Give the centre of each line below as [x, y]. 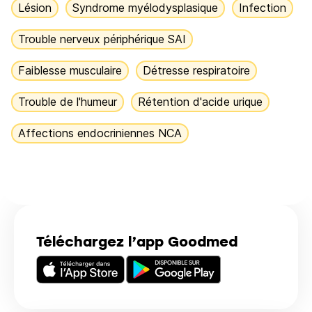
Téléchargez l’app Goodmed [137, 241]
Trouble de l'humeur [68, 102]
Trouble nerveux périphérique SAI [102, 39]
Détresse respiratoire [196, 70]
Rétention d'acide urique [200, 102]
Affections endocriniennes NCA [100, 133]
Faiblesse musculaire [70, 70]
